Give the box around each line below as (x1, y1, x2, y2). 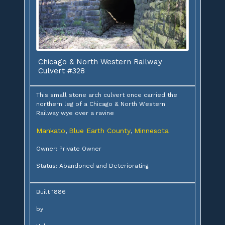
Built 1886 (36, 188, 66, 195)
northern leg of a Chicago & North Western (36, 100, 165, 107)
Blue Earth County (69, 126, 131, 135)
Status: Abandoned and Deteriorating (36, 162, 149, 169)
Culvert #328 (38, 66, 85, 75)
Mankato (36, 126, 65, 135)
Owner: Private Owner (36, 145, 101, 152)
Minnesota (134, 126, 169, 135)
